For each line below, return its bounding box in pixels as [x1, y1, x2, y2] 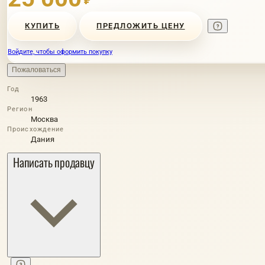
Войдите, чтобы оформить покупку [8, 47, 112, 56]
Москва [31, 114, 58, 124]
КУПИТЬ [25, 21, 60, 31]
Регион [7, 105, 33, 113]
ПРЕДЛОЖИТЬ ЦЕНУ [96, 21, 185, 31]
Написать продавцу [13, 153, 95, 171]
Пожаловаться [12, 65, 61, 74]
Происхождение [7, 125, 64, 133]
